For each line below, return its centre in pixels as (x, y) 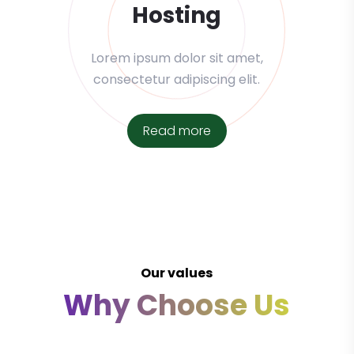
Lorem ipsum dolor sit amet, (177, 58)
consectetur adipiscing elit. (177, 80)
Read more (177, 131)
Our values (177, 273)
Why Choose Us (177, 306)
